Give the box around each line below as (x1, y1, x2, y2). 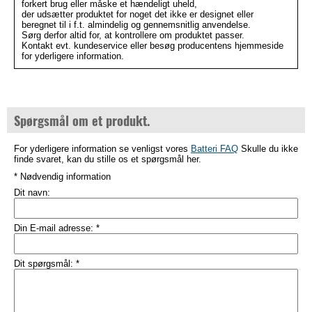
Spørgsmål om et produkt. (14, 111, 150, 130)
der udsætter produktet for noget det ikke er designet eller (22, 9, 253, 19)
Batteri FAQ (191, 143, 238, 154)
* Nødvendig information (14, 171, 111, 182)
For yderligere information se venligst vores (14, 143, 191, 154)
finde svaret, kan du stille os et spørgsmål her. (14, 154, 201, 164)
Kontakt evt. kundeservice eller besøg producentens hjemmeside (22, 40, 283, 51)
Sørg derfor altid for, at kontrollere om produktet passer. (22, 30, 244, 40)
